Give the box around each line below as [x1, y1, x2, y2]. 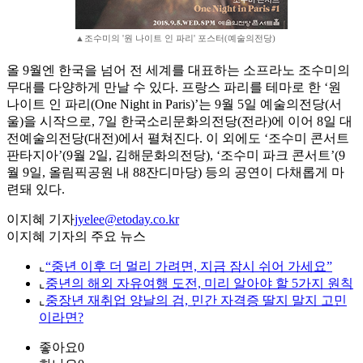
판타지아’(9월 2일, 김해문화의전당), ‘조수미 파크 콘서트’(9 [6, 148, 345, 163]
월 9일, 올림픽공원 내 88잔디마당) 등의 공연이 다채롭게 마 [6, 165, 344, 180]
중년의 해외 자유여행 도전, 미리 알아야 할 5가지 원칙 [45, 276, 353, 291]
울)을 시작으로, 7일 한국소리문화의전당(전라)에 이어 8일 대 [6, 114, 352, 129]
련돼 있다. [6, 182, 65, 197]
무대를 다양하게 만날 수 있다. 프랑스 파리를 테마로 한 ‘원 [6, 80, 341, 95]
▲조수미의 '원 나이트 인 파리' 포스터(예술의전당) [75, 33, 275, 44]
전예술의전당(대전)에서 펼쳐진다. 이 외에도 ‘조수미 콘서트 [6, 131, 349, 146]
